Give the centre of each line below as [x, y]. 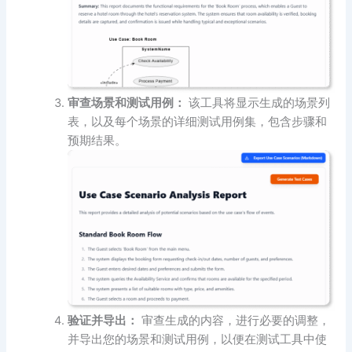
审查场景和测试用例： [127, 103]
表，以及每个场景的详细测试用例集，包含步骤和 [198, 121]
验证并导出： [103, 320]
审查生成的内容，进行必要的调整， [235, 320]
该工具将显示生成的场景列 [258, 103]
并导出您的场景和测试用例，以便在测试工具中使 [198, 339]
